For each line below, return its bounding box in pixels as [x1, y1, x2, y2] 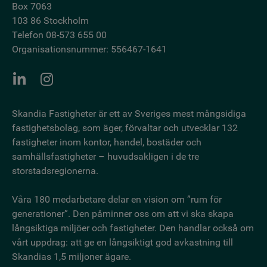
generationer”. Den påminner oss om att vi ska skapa [12, 207, 234, 219]
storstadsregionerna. [12, 164, 98, 176]
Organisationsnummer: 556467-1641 [12, 43, 167, 55]
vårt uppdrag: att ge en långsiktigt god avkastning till [12, 236, 233, 248]
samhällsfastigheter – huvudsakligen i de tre [12, 150, 199, 162]
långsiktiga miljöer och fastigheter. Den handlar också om [12, 222, 254, 234]
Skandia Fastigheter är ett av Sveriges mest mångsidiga [12, 107, 246, 119]
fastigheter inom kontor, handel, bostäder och [12, 136, 201, 148]
